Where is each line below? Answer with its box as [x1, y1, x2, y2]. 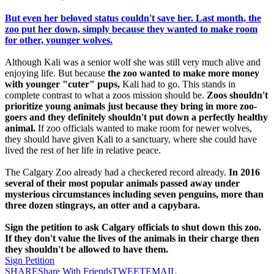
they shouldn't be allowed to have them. [5, 244, 168, 255]
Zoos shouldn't [207, 90, 268, 101]
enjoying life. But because [5, 68, 108, 79]
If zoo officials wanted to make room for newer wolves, [35, 123, 252, 134]
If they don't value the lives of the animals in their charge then [5, 233, 259, 244]
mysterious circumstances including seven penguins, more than [5, 189, 264, 200]
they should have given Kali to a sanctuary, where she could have [5, 134, 257, 145]
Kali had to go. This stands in [120, 79, 235, 90]
